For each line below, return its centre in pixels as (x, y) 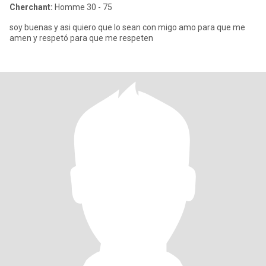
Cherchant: (31, 7)
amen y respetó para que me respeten (81, 38)
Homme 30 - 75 (83, 7)
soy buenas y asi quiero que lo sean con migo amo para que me (127, 27)
